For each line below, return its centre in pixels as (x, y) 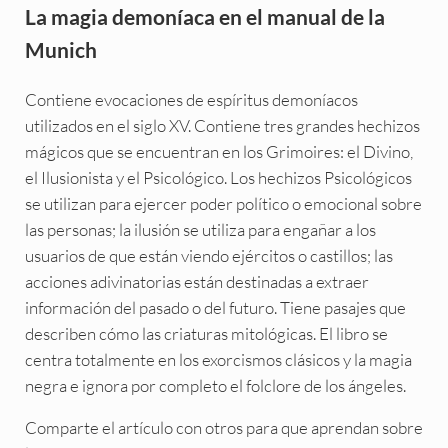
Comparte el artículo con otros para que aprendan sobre (223, 427)
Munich (60, 49)
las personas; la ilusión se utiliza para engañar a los (200, 229)
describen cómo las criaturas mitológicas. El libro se (206, 333)
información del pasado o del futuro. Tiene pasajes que (215, 307)
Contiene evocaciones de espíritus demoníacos (191, 99)
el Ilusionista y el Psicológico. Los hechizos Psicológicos (218, 177)
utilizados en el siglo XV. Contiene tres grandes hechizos (222, 125)
